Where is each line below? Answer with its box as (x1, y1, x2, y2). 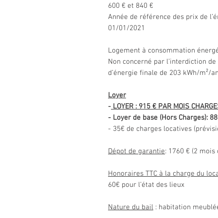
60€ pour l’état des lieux (108, 181, 184, 189)
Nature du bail (108, 203, 153, 212)
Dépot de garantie (108, 147, 165, 156)
